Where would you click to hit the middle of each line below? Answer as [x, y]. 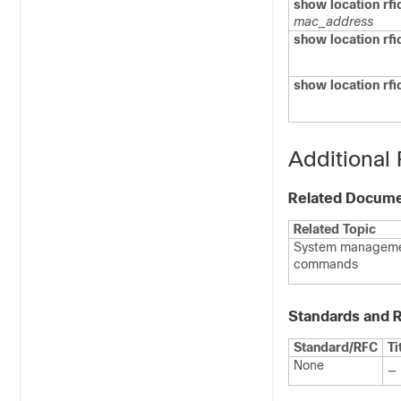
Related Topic [335, 229]
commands [326, 264]
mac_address [333, 21]
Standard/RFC [336, 347]
